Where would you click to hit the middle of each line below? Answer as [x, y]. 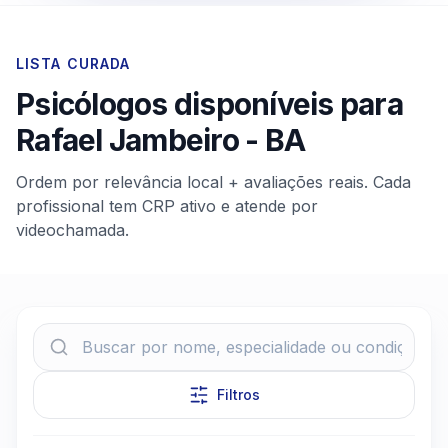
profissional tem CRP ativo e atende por [167, 206]
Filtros [238, 394]
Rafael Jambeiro [127, 140]
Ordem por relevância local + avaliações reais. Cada [213, 182]
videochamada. [72, 230]
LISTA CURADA [73, 63]
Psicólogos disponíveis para [209, 104]
